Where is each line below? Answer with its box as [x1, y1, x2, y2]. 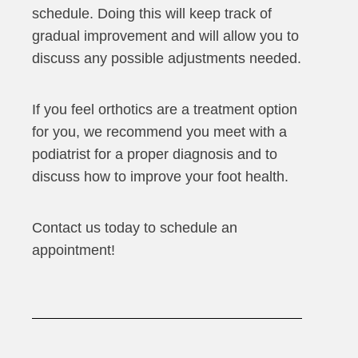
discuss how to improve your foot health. [32, 169, 288, 185]
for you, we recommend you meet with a [32, 124, 287, 141]
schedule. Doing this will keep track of [32, 6, 272, 22]
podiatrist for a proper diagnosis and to [32, 146, 277, 163]
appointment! [32, 242, 115, 259]
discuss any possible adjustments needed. [32, 50, 301, 67]
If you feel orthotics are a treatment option [32, 101, 297, 118]
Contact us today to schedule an [32, 220, 237, 237]
